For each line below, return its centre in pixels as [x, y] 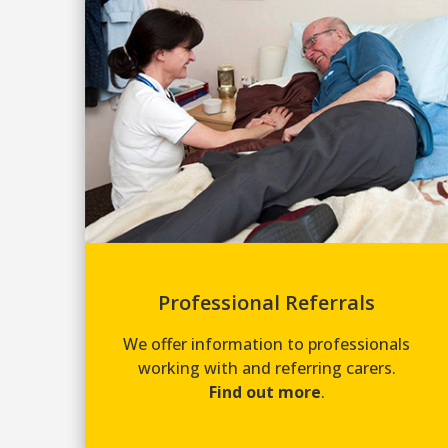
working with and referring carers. [266, 367]
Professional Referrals [267, 302]
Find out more [264, 391]
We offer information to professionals [267, 343]
